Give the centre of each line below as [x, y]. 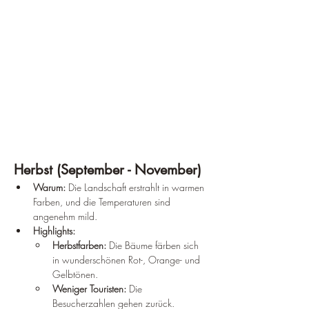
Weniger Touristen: [89, 288]
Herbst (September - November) [108, 169]
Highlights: [54, 230]
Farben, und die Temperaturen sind [103, 201]
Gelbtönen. [75, 274]
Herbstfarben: [79, 245]
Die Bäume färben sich [154, 245]
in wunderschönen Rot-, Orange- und [128, 259]
